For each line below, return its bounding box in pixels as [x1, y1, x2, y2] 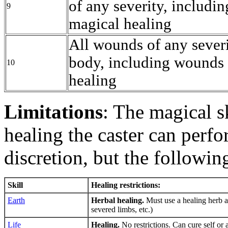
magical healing [69, 15, 172, 33]
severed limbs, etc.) [91, 205, 153, 214]
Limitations [4, 101, 103, 123]
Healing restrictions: [91, 181, 160, 190]
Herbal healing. [91, 196, 146, 205]
